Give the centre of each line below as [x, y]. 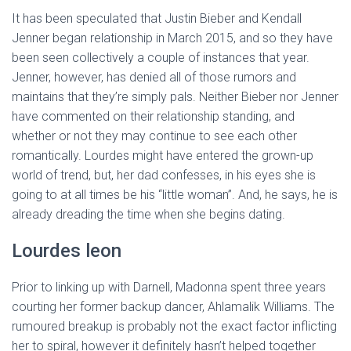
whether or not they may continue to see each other [154, 136]
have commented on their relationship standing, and [153, 116]
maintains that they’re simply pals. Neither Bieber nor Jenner [175, 97]
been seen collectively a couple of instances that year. [161, 58]
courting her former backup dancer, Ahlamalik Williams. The [173, 307]
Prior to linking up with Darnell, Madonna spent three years [169, 287]
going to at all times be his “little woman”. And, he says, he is [175, 195]
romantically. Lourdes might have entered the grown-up [163, 156]
